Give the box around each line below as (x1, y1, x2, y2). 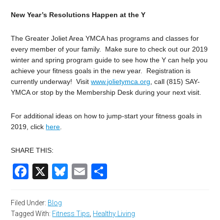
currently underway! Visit (11, 78, 91, 86)
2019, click (11, 123, 46, 131)
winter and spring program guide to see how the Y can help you (11, 56, 208, 64)
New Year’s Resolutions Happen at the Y (11, 11, 146, 19)
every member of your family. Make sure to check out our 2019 (11, 45, 208, 54)
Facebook (28, 163, 99, 181)
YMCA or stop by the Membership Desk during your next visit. (11, 88, 202, 97)
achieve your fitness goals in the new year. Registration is (11, 67, 191, 75)
